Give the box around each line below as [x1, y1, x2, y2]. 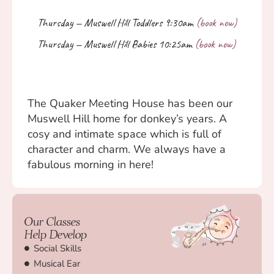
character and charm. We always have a [28, 141, 226, 157]
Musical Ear [34, 257, 80, 270]
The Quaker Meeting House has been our [28, 95, 232, 111]
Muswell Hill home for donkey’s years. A [28, 111, 227, 126]
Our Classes [24, 213, 80, 229]
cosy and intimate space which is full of [28, 126, 221, 141]
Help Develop [24, 226, 87, 242]
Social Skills [34, 242, 81, 254]
